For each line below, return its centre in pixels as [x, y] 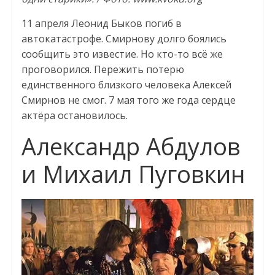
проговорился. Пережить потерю [103, 70]
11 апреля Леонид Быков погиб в [101, 24]
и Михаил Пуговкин [133, 174]
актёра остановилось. [74, 116]
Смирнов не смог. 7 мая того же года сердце [128, 100]
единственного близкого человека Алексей [126, 85]
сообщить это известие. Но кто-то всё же [122, 54]
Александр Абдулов [131, 146]
